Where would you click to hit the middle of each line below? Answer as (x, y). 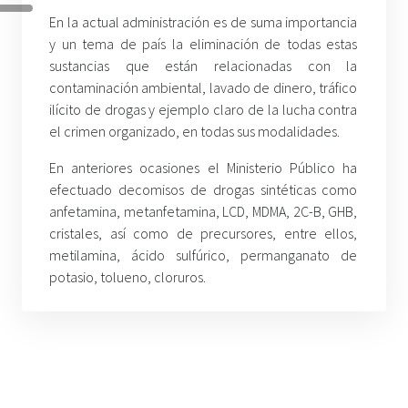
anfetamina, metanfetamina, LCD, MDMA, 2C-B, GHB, (204, 212)
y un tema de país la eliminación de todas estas (204, 44)
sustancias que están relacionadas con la (204, 66)
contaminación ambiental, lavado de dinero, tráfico (204, 88)
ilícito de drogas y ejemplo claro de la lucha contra (204, 110)
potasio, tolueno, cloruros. (127, 277)
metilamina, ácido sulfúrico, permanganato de (204, 255)
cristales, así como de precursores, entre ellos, (204, 234)
